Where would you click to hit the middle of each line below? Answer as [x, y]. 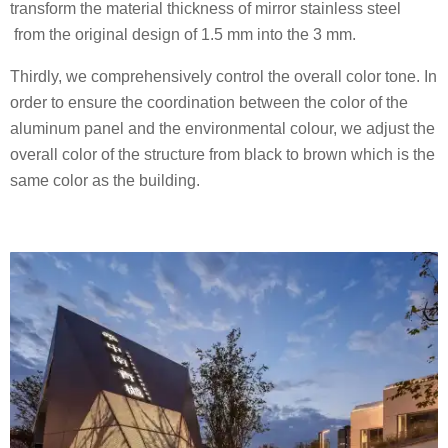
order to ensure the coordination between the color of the [209, 102]
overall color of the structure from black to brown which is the [222, 154]
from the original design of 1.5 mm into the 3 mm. [183, 34]
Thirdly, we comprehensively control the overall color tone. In [223, 76]
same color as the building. [105, 180]
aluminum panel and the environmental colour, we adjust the [222, 128]
